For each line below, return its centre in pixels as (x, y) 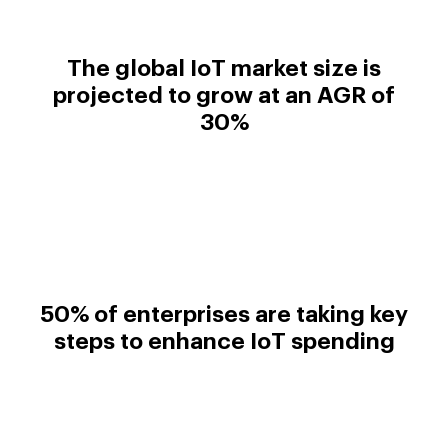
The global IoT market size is (224, 68)
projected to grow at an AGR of (224, 95)
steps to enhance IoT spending (224, 341)
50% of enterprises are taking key (224, 314)
